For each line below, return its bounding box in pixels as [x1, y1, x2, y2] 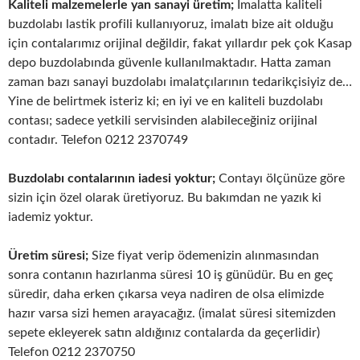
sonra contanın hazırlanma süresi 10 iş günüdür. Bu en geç [8, 268, 333, 281]
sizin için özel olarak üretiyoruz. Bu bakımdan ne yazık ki [8, 191, 321, 204]
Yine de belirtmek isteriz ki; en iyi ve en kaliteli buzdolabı [8, 95, 323, 108]
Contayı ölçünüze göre [215, 172, 345, 185]
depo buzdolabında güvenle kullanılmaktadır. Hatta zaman [8, 56, 331, 69]
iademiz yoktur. [8, 211, 93, 223]
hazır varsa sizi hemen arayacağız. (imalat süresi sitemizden [8, 307, 336, 320]
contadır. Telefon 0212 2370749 [8, 133, 188, 146]
